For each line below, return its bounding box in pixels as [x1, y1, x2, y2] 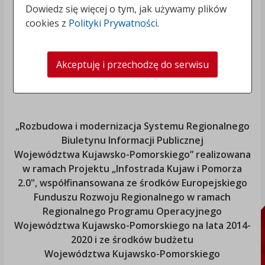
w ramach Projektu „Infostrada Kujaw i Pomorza [22, 162, 243, 176]
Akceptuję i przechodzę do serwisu [56, 58, 209, 71]
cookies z [25, 17, 69, 30]
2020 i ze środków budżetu [71, 233, 194, 247]
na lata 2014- [189, 219, 251, 232]
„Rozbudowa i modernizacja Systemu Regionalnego [15, 119, 250, 133]
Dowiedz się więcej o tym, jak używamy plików [25, 2, 227, 15]
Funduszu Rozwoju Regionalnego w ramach [34, 190, 231, 204]
